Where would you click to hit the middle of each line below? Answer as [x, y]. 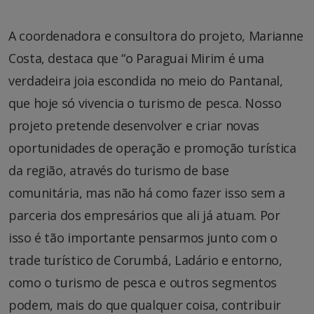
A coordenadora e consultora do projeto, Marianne [156, 36]
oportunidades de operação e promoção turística [152, 148]
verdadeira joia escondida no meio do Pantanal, [146, 81]
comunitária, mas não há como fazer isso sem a [147, 193]
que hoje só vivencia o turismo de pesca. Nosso [145, 103]
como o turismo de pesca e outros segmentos [143, 283]
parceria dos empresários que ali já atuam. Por [144, 216]
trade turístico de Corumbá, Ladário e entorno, [145, 260]
